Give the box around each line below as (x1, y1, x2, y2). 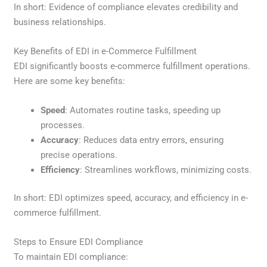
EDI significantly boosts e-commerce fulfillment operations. (14, 60, 251, 72)
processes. (41, 119, 85, 131)
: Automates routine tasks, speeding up (65, 104, 221, 116)
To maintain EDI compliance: (14, 252, 129, 263)
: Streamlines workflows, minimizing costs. (80, 164, 252, 175)
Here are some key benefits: (14, 75, 126, 86)
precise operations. (41, 149, 118, 160)
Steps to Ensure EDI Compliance (14, 237, 144, 248)
